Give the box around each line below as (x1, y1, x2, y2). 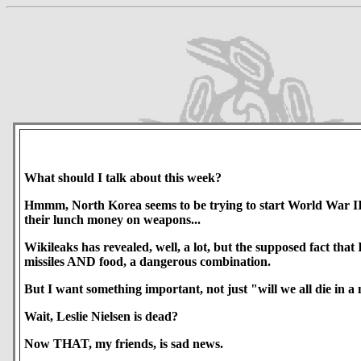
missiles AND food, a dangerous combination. (23, 255, 271, 269)
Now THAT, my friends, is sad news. (23, 337, 223, 351)
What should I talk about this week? (23, 171, 222, 185)
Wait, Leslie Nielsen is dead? (23, 309, 178, 324)
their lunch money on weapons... (23, 213, 201, 227)
